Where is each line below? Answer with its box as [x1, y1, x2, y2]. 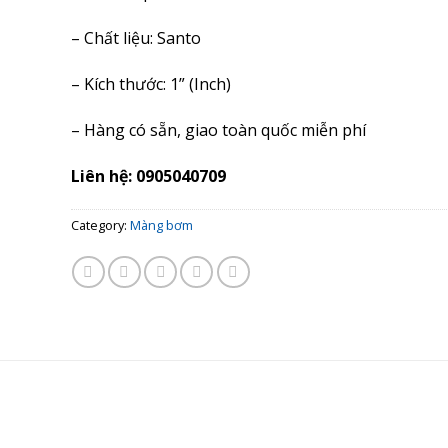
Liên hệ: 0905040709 [70, 164, 226, 187]
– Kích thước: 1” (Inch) [70, 72, 231, 95]
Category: [70, 216, 130, 235]
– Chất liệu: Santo [70, 27, 201, 50]
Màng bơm [129, 216, 193, 235]
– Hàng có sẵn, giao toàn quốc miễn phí [70, 118, 366, 141]
